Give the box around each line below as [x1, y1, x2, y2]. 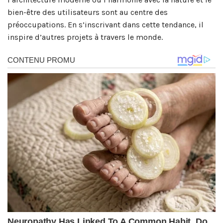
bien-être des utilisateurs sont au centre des [7, 7, 168, 17]
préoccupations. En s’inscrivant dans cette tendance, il [7, 19, 204, 29]
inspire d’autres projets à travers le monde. [7, 32, 163, 42]
